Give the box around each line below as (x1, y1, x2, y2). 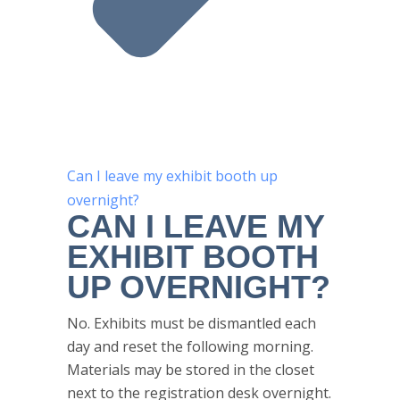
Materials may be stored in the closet (67, 360, 314, 379)
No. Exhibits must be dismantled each (67, 313, 316, 333)
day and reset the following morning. (67, 337, 313, 356)
